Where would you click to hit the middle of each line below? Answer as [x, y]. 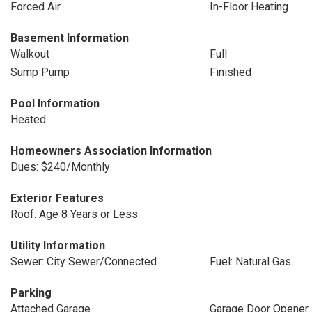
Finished [230, 72]
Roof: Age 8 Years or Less [74, 214]
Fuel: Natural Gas [250, 262]
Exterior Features [57, 198]
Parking [31, 293]
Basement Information [70, 38]
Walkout [30, 54]
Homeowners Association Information [111, 151]
